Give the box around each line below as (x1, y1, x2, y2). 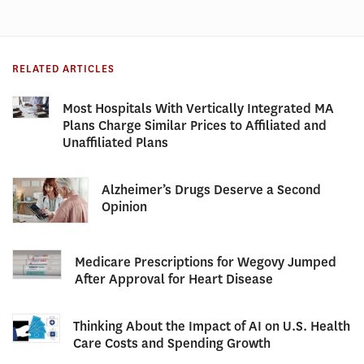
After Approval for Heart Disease (74, 270, 273, 288)
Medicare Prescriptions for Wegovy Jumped (74, 253, 336, 271)
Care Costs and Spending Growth (73, 334, 271, 352)
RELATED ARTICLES (12, 63, 115, 76)
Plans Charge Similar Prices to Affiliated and (62, 117, 327, 135)
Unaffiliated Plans (62, 134, 168, 152)
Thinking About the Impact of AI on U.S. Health (73, 317, 351, 335)
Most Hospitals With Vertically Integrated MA (62, 100, 334, 118)
